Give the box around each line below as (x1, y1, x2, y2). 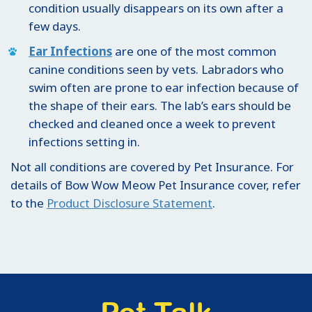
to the (10, 195, 47, 212)
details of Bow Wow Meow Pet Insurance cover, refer (10, 177, 301, 194)
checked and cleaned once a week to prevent (29, 116, 276, 132)
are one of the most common (112, 43, 276, 60)
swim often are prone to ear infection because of (29, 79, 299, 96)
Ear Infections (29, 43, 112, 60)
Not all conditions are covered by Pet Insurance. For (10, 159, 294, 175)
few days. (29, 18, 81, 35)
